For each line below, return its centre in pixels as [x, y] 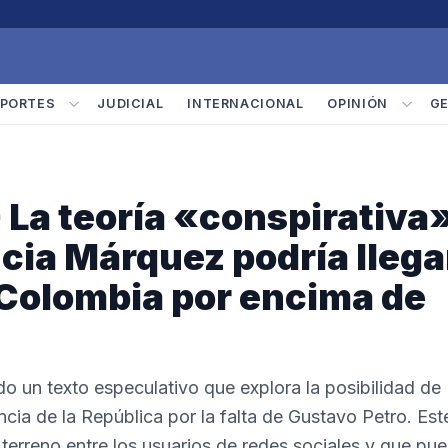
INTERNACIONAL [245, 103]
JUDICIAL [130, 103]
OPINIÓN [357, 103]
